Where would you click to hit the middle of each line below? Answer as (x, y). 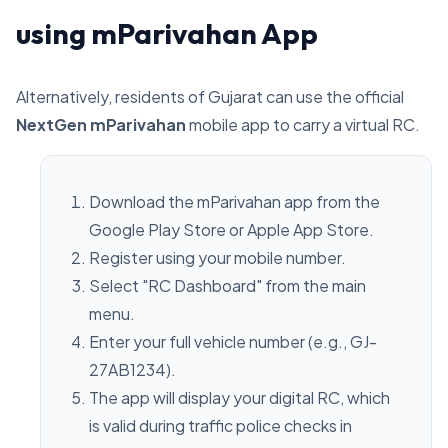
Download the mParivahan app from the (234, 201)
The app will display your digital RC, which (239, 397)
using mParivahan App (167, 33)
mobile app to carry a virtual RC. (303, 124)
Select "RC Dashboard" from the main (227, 285)
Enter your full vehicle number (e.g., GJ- (233, 341)
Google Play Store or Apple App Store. (231, 229)
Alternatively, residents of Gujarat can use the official (210, 96)
